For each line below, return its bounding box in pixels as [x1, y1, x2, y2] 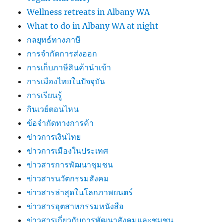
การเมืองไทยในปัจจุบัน [27, 76, 106, 86]
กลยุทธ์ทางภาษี [27, 35, 81, 45]
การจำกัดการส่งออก [27, 49, 98, 58]
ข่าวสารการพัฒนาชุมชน [27, 160, 113, 169]
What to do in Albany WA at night [27, 21, 159, 31]
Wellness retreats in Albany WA [27, 7, 150, 17]
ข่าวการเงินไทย [27, 132, 81, 142]
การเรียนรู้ [27, 90, 62, 100]
